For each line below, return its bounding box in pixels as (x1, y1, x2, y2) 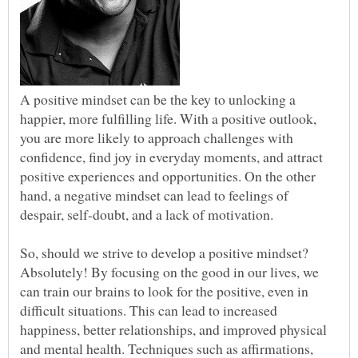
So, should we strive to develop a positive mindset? (20, 243, 308, 263)
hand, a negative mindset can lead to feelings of (20, 185, 288, 205)
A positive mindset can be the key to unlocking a (20, 89, 296, 109)
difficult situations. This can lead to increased (20, 300, 277, 320)
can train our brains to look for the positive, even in (20, 281, 308, 301)
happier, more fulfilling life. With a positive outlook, (20, 109, 316, 129)
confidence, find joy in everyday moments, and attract (20, 147, 323, 167)
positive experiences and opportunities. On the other (20, 166, 316, 186)
